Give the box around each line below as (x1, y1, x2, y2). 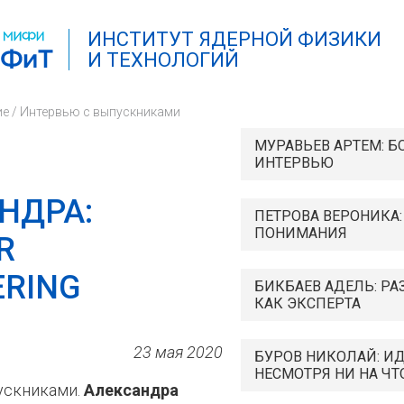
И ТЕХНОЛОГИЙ (87, 49, 239, 71)
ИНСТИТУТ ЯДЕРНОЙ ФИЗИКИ (87, 28, 381, 50)
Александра (84, 381, 179, 399)
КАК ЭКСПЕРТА (254, 295, 361, 312)
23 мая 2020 (133, 343, 223, 362)
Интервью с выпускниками (20, 105, 180, 119)
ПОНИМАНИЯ (254, 225, 347, 242)
